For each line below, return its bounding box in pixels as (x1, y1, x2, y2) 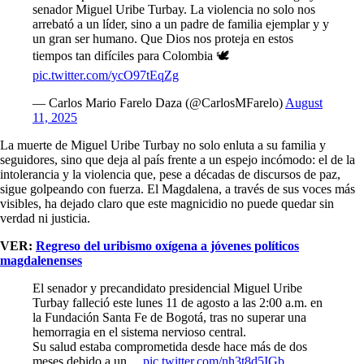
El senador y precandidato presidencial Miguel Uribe (32, 280, 302, 295)
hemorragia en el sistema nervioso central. (32, 324, 246, 339)
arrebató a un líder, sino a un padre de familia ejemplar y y (32, 16, 329, 31)
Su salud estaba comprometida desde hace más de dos (32, 339, 307, 353)
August (285, 95, 323, 110)
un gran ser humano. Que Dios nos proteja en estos (32, 31, 293, 45)
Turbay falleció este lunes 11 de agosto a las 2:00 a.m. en (32, 295, 323, 310)
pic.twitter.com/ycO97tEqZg (32, 67, 179, 82)
